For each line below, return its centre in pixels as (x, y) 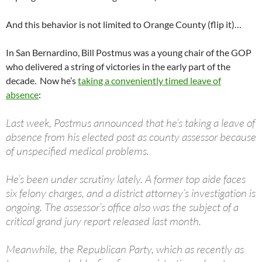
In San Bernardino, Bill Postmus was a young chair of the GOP (129, 53)
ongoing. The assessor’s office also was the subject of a (122, 207)
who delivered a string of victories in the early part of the (118, 67)
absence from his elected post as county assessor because (131, 137)
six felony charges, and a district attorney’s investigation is (131, 193)
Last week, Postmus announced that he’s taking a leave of (130, 123)
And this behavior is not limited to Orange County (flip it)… (124, 25)
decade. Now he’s (42, 81)
